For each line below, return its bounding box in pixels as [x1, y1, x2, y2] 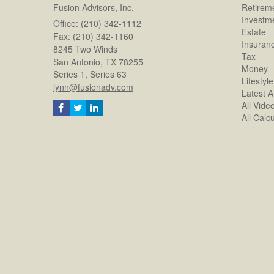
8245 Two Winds [53, 42, 117, 55]
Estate [241, 25, 266, 38]
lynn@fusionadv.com [53, 80, 133, 93]
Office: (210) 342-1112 [53, 17, 141, 29]
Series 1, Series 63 [53, 67, 127, 80]
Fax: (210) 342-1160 [53, 29, 133, 42]
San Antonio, [53, 55, 103, 68]
